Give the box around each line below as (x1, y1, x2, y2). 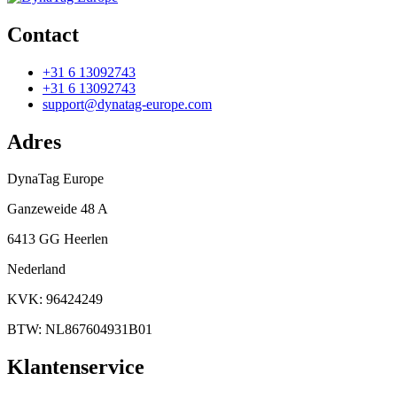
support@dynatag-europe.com (43, 96, 212, 112)
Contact (7, 22, 79, 46)
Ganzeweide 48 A (7, 201, 108, 217)
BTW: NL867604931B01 (7, 322, 152, 338)
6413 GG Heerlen (7, 231, 108, 247)
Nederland (7, 261, 66, 277)
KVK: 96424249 (7, 292, 103, 307)
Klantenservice (7, 355, 144, 379)
